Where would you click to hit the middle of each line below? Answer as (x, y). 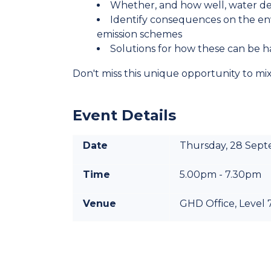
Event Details (124, 116)
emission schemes (139, 34)
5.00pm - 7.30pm (220, 175)
